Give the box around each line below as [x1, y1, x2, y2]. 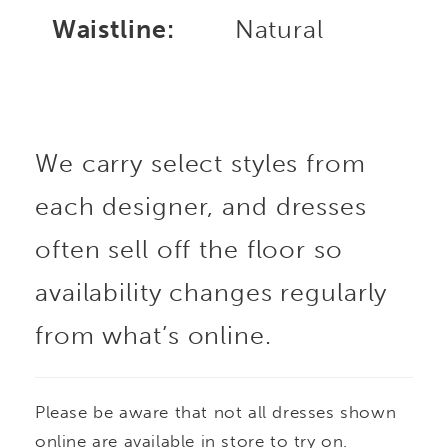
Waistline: [51, 15, 175, 45]
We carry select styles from [35, 148, 366, 178]
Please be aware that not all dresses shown [35, 401, 397, 422]
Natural [234, 15, 324, 45]
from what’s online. [35, 320, 272, 350]
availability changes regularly [35, 277, 388, 307]
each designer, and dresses [35, 191, 367, 221]
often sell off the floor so [35, 234, 343, 264]
